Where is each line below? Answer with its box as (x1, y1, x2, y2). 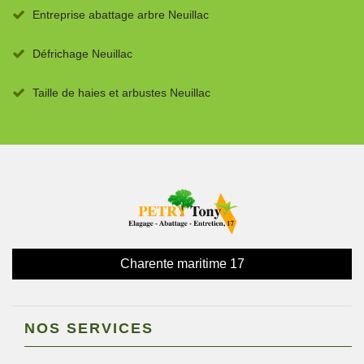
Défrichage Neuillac (32, 46, 132, 60)
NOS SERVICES (24, 319, 154, 336)
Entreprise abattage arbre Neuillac (32, 7, 209, 21)
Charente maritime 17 (119, 256, 245, 271)
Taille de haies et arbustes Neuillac (32, 85, 210, 99)
